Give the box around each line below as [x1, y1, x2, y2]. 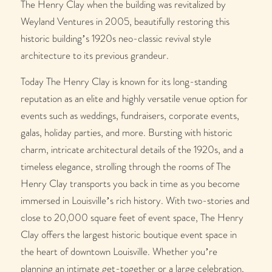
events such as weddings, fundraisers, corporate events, [20, 107, 239, 123]
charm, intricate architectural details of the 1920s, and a [20, 141, 243, 157]
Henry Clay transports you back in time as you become [20, 175, 240, 191]
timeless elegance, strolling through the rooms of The [20, 158, 231, 174]
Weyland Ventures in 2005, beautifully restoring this [20, 14, 229, 29]
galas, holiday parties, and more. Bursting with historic [20, 124, 233, 140]
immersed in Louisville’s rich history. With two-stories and [20, 192, 250, 208]
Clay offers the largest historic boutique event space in [20, 226, 237, 242]
